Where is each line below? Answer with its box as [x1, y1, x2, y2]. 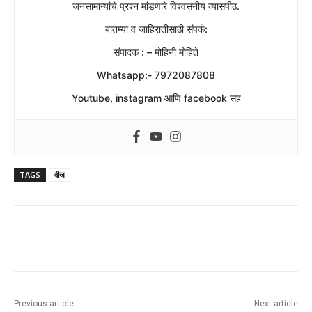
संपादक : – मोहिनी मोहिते [114, 45, 198, 58]
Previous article [14, 298, 74, 309]
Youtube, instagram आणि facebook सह [71, 91, 241, 104]
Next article [253, 298, 298, 309]
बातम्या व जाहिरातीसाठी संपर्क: [104, 22, 208, 35]
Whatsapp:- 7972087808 [97, 68, 215, 81]
